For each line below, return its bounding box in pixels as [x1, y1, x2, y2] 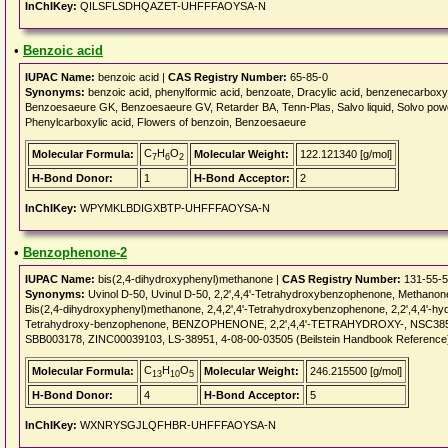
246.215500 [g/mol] [310, 365, 402, 377]
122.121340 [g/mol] [300, 148, 392, 160]
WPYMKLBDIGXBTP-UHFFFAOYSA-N [77, 202, 270, 214]
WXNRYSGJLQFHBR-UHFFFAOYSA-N [77, 419, 276, 431]
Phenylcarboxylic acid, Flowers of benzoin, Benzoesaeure [25, 116, 306, 128]
